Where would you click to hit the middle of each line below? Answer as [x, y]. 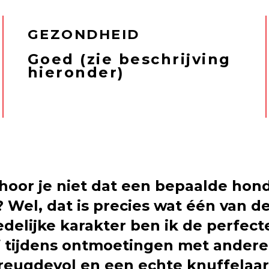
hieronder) [76, 72]
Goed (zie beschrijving [129, 59]
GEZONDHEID [83, 34]
